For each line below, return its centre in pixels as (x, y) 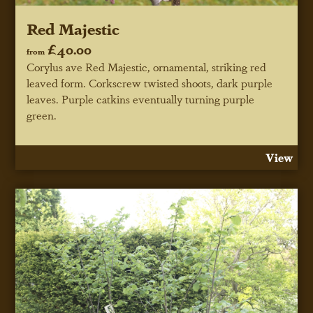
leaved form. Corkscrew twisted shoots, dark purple (150, 82)
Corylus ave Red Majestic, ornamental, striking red (147, 66)
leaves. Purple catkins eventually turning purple (141, 99)
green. (42, 115)
